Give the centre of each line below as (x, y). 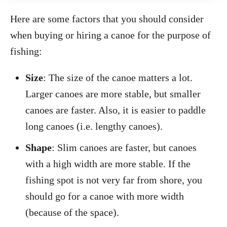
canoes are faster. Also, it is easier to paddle (116, 110)
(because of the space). (72, 212)
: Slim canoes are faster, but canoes (124, 147)
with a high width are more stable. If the (108, 164)
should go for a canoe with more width (105, 196)
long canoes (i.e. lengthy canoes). (94, 126)
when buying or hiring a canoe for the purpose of (110, 35)
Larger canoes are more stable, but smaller (113, 94)
